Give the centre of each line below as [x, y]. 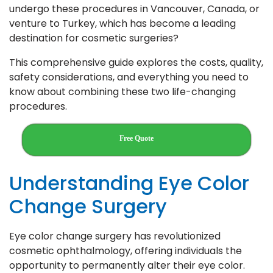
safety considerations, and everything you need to [129, 77]
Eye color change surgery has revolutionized [115, 236]
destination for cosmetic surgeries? [94, 38]
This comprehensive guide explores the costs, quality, [136, 62]
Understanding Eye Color [129, 183]
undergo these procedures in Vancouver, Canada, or [134, 9]
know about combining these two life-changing [122, 91]
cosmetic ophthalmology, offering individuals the [126, 250]
